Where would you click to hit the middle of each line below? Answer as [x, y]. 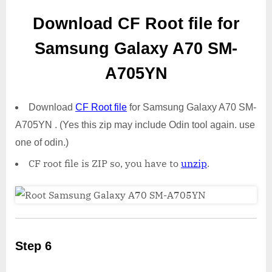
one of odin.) [42, 142]
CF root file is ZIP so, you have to [105, 164]
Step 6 [33, 246]
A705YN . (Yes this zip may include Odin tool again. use [135, 124]
